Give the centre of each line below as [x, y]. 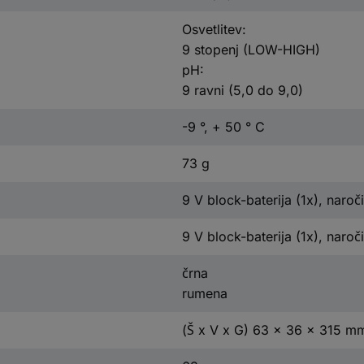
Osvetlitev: [214, 29]
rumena [204, 293]
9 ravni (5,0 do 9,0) [242, 90]
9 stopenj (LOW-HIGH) [251, 49]
